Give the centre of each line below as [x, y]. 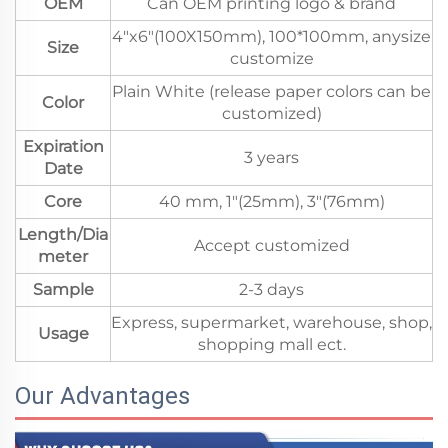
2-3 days [271, 289]
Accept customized [271, 245]
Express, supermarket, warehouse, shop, [271, 322]
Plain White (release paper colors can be [271, 91]
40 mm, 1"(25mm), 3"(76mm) [271, 201]
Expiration [63, 146]
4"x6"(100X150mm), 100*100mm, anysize [271, 36]
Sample [63, 289]
